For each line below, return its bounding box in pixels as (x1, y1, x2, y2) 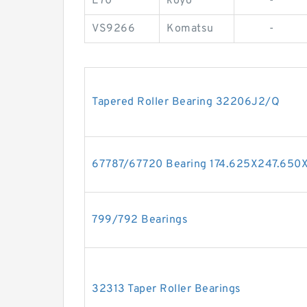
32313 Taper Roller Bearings (92, 282, 241, 297)
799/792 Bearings (92, 213, 188, 228)
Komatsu (167, 22, 214, 36)
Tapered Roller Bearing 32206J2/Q (92, 95, 280, 110)
